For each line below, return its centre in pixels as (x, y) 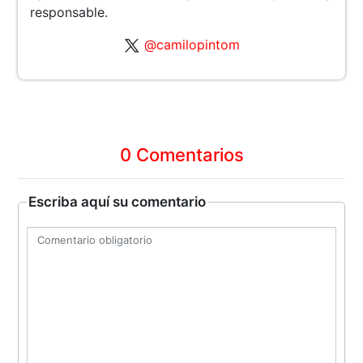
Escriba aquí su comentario (117, 201)
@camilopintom (192, 44)
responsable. (69, 12)
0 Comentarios (181, 154)
